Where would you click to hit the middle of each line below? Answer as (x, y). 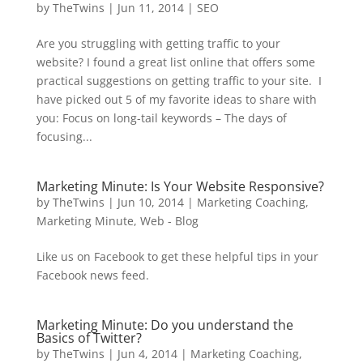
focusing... (64, 137)
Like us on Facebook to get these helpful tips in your (177, 256)
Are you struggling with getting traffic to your (158, 43)
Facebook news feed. (92, 275)
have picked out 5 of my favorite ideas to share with (176, 99)
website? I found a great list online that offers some (175, 62)
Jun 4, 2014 (147, 354)
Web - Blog (169, 221)
